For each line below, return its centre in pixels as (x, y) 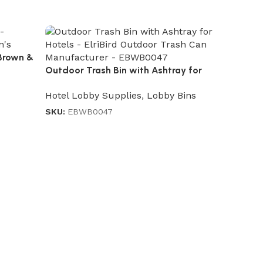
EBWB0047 (90, 112)
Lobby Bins (172, 95)
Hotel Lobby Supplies (94, 95)
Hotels (60, 83)
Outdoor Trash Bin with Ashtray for (124, 70)
